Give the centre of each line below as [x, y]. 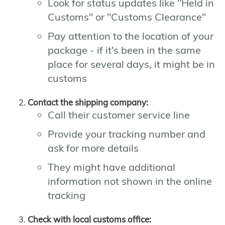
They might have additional [111, 167]
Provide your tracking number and [127, 134]
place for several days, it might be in [131, 64]
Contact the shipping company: [88, 102]
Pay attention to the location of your [131, 36]
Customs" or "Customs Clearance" [127, 17]
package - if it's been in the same [124, 50]
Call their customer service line [119, 115]
